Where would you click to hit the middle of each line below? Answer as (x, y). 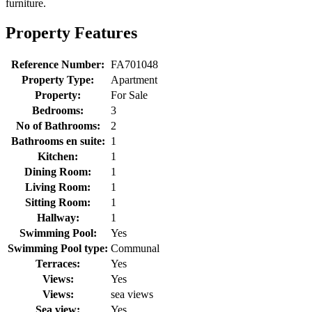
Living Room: (58, 187)
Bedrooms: (58, 110)
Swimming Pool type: (58, 248)
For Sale (129, 95)
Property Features (71, 32)
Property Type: (58, 79)
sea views (132, 294)
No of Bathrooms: (58, 125)
